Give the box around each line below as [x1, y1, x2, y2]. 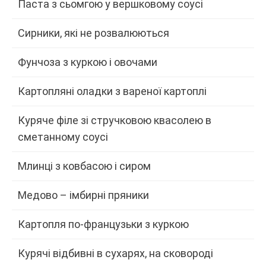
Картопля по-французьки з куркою [18, 217, 189, 230]
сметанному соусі [18, 130, 108, 143]
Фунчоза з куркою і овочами [18, 55, 157, 68]
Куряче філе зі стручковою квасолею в [18, 113, 211, 126]
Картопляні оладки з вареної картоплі [18, 84, 207, 97]
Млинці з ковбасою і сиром [18, 159, 151, 172]
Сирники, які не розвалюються [18, 26, 169, 39]
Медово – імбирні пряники [18, 188, 149, 201]
